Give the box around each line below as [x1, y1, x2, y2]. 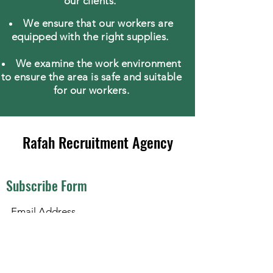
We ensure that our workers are [23, 17, 174, 29]
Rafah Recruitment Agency [22, 131, 173, 153]
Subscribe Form [6, 175, 87, 195]
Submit [83, 229, 112, 241]
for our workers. [53, 84, 130, 96]
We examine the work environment [15, 57, 182, 69]
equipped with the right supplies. [11, 30, 172, 43]
